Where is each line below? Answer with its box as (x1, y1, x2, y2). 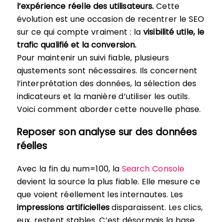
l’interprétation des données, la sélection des (16, 77, 196, 89)
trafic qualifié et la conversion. (16, 39, 137, 51)
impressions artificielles (16, 201, 110, 213)
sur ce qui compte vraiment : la (16, 26, 143, 38)
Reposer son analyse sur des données (16, 125, 197, 139)
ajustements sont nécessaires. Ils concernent (16, 64, 198, 76)
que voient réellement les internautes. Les (16, 188, 183, 200)
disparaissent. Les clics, (109, 201, 203, 213)
